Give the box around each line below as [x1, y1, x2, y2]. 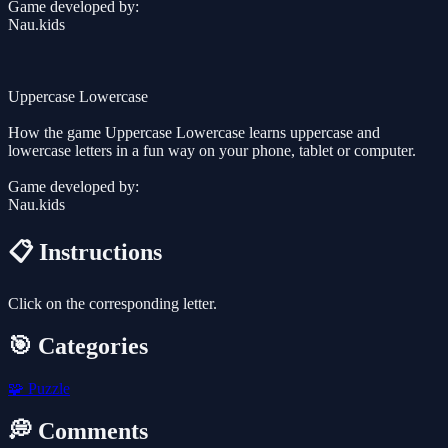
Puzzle [24, 379, 70, 397]
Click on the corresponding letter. [8, 295, 217, 313]
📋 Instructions [8, 239, 162, 266]
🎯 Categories [8, 332, 148, 359]
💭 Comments [8, 417, 148, 444]
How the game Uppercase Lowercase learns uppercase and [8, 124, 380, 142]
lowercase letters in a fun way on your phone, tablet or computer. [8, 142, 416, 160]
